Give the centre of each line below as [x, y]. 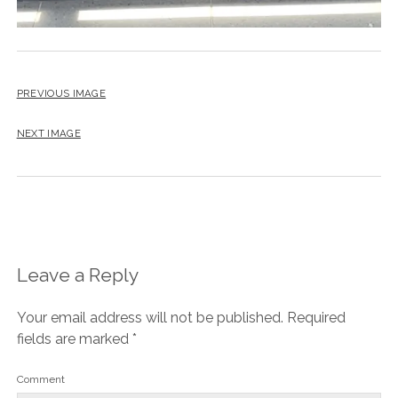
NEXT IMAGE [48, 133]
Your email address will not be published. [150, 317]
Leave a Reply [77, 275]
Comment [40, 379]
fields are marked [74, 338]
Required [316, 317]
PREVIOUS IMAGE [61, 94]
